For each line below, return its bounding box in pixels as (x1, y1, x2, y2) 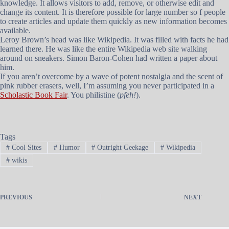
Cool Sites (9, 144, 41, 152)
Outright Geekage (95, 144, 149, 152)
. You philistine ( (67, 90, 120, 99)
